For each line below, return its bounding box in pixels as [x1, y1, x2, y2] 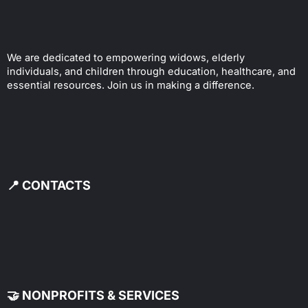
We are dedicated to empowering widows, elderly [7, 52, 245, 65]
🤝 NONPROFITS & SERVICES [7, 288, 179, 303]
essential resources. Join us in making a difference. [7, 79, 254, 92]
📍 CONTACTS [7, 178, 91, 193]
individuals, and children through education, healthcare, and [7, 65, 296, 78]
